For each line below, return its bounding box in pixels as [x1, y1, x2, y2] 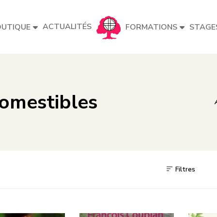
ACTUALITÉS [43, 21, 92, 32]
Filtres [173, 165, 195, 174]
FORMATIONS [125, 22, 177, 32]
